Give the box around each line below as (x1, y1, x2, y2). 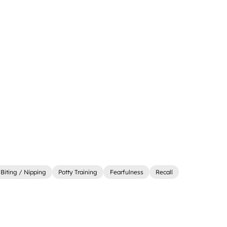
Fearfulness (109, 168, 143, 176)
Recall (155, 168, 173, 176)
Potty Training (58, 168, 98, 176)
